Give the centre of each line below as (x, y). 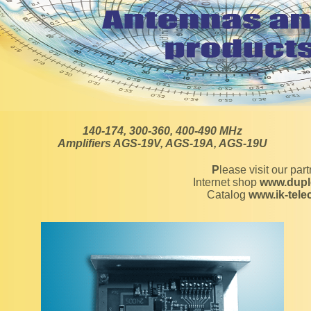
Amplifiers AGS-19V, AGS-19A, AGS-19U (162, 143)
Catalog (228, 195)
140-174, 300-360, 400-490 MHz (162, 131)
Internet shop (226, 182)
